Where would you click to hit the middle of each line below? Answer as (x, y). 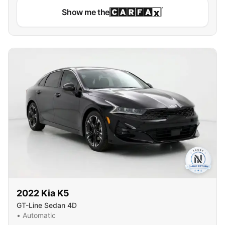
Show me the (86, 12)
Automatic (39, 215)
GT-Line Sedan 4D (47, 205)
